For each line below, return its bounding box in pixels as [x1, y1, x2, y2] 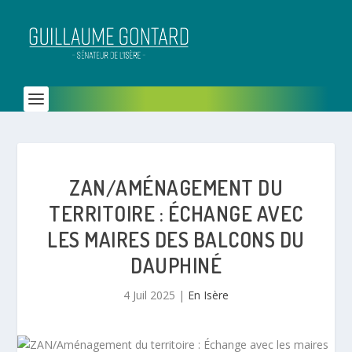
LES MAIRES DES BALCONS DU [47, 226, 305, 252]
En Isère [188, 288, 229, 302]
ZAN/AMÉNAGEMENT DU [69, 174, 283, 200]
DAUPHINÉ [130, 252, 222, 278]
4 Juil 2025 [123, 288, 175, 302]
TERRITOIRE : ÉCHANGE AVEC [49, 200, 303, 226]
